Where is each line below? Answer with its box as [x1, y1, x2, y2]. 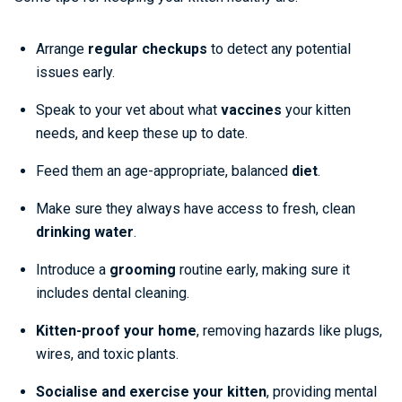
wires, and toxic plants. [36, 345, 179, 363]
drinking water [36, 223, 134, 240]
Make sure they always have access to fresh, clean [36, 200, 355, 217]
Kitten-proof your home [36, 322, 197, 339]
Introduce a [36, 261, 109, 278]
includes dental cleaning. [36, 284, 189, 301]
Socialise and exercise [36, 383, 189, 400]
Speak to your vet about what [36, 101, 221, 118]
